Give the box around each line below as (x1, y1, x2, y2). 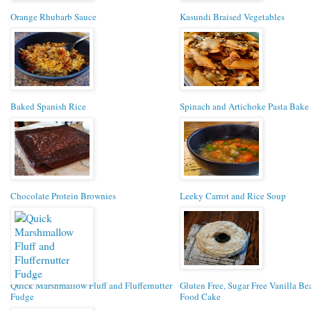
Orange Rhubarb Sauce (10, 10, 96, 23)
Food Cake (180, 289, 221, 303)
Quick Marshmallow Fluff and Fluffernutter (10, 278, 172, 292)
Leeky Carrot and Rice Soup (180, 189, 286, 202)
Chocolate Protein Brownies (10, 189, 116, 202)
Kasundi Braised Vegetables (180, 10, 285, 23)
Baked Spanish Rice (10, 99, 86, 112)
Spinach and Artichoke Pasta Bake (180, 99, 309, 112)
